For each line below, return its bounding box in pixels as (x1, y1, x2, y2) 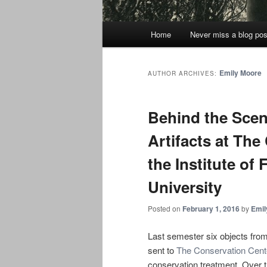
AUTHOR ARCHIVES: (148, 69, 219, 78)
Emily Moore (219, 67, 262, 79)
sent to (148, 243, 176, 256)
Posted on (148, 203, 182, 214)
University (148, 176, 222, 198)
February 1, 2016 (182, 203, 240, 215)
